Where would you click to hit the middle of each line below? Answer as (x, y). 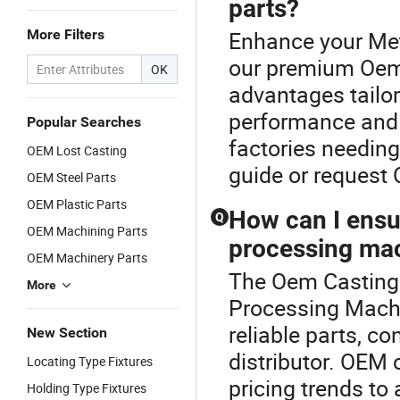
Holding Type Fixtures (87, 388)
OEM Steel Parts (71, 177)
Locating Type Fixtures (90, 361)
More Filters (66, 34)
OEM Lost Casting (77, 150)
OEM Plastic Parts (77, 204)
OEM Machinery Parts (87, 258)
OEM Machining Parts (87, 231)
